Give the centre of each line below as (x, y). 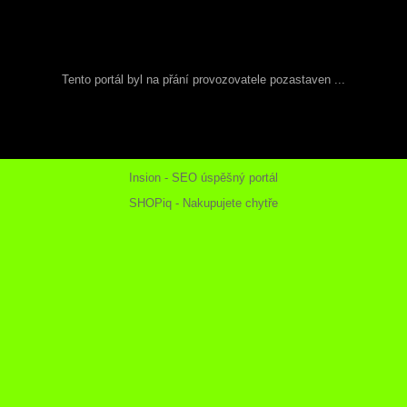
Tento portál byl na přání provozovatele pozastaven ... (203, 79)
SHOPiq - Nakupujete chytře (203, 203)
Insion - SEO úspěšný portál (203, 177)
